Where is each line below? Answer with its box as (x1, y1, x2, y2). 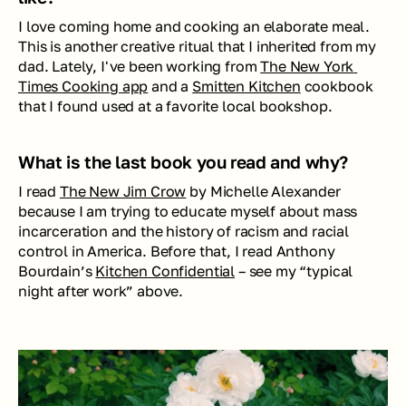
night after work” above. (18, 281, 187, 300)
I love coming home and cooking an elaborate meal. (18, 16, 371, 35)
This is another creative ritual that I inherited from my (18, 36, 377, 55)
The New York (260, 56, 354, 75)
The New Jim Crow (59, 181, 187, 200)
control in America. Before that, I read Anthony (18, 241, 335, 260)
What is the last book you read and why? (18, 150, 349, 172)
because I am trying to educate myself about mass (18, 201, 358, 220)
